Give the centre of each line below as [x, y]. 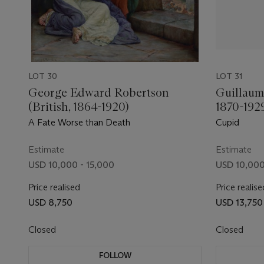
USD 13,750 [239, 202]
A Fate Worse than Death [79, 122]
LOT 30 [43, 76]
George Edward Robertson [99, 93]
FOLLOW [115, 255]
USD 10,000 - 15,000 [71, 165]
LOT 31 [229, 76]
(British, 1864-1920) [79, 107]
